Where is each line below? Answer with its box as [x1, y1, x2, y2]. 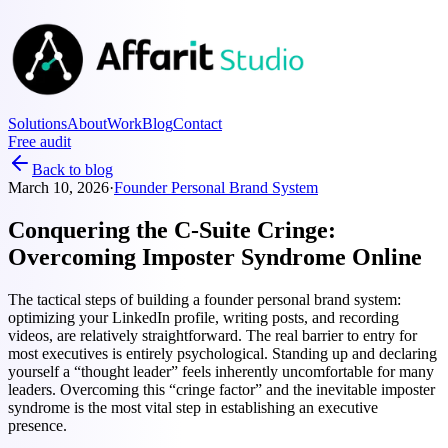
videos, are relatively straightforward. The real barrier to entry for [8, 326, 417, 344]
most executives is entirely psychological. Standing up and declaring [8, 344, 437, 362]
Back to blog [32, 161, 113, 178]
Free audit [8, 133, 71, 150]
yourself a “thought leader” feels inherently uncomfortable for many [8, 362, 434, 380]
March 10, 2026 [8, 179, 109, 196]
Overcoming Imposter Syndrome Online [8, 243, 422, 270]
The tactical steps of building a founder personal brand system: [8, 290, 401, 308]
